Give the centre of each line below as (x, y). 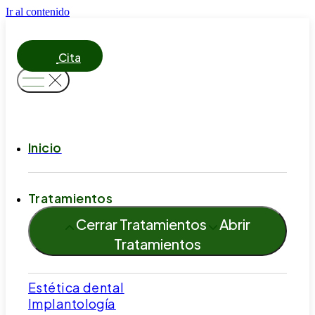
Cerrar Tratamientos (141, 224)
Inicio (45, 147)
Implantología (72, 303)
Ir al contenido (38, 12)
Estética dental (76, 287)
